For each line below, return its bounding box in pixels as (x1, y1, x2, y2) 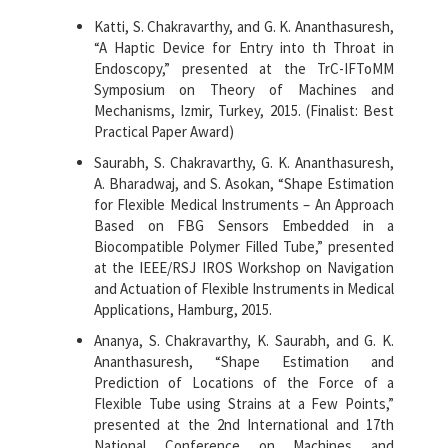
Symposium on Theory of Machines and (94, 80, 394, 100)
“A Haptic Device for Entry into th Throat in (94, 38, 394, 58)
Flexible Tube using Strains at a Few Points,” (94, 394, 394, 414)
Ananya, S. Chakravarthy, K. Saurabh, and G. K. (94, 331, 394, 351)
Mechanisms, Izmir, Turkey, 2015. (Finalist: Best (94, 101, 394, 121)
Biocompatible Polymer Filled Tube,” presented (94, 237, 394, 257)
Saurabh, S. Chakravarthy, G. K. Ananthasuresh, (94, 153, 394, 173)
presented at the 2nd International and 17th (94, 415, 394, 435)
